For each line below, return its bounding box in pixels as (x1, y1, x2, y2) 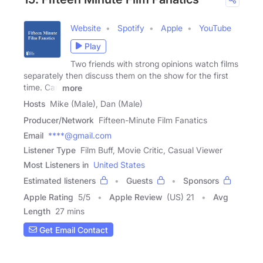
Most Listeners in (23, 160, 89, 170)
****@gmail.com (48, 130, 112, 141)
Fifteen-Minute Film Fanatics (99, 115, 207, 126)
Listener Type (23, 145, 76, 156)
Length (23, 206, 50, 217)
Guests (126, 176, 153, 186)
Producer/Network (23, 115, 94, 126)
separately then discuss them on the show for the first (23, 70, 228, 80)
